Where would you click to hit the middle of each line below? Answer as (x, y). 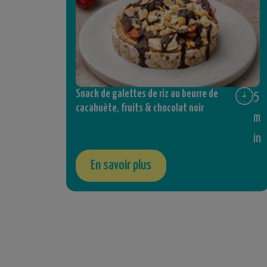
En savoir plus (121, 165)
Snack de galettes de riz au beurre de (147, 94)
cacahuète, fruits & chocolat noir (139, 108)
